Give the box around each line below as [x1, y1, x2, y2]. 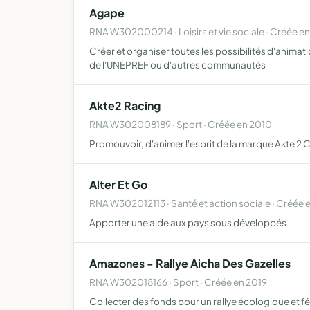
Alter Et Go [89, 177, 147, 192]
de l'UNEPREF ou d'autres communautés [89, 59, 266, 71]
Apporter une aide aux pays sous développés [89, 217, 286, 228]
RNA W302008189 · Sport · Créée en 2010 [89, 118, 272, 130]
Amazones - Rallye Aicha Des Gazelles [89, 256, 291, 271]
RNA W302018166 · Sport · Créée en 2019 [89, 276, 267, 288]
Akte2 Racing [89, 98, 161, 113]
